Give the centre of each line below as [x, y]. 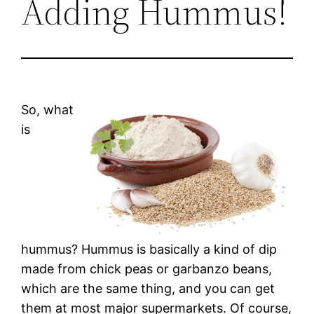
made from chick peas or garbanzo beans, [147, 269]
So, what [48, 109]
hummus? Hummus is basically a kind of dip [149, 250]
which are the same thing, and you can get [148, 289]
